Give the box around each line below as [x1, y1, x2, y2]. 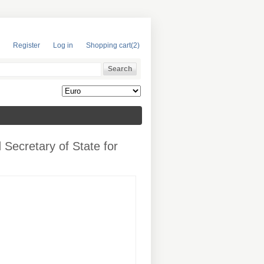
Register [13, 41, 40, 49]
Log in [53, 41, 73, 49]
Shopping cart [86, 41, 131, 49]
